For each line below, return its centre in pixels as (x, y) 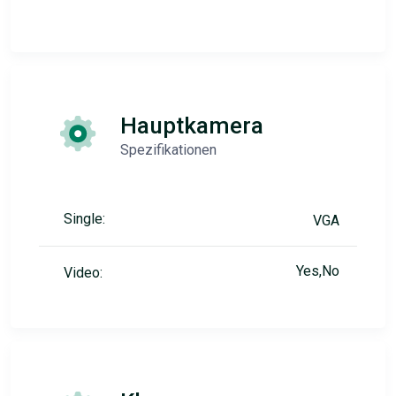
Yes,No (318, 271)
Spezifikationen (168, 150)
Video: (83, 273)
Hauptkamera (192, 126)
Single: (84, 219)
